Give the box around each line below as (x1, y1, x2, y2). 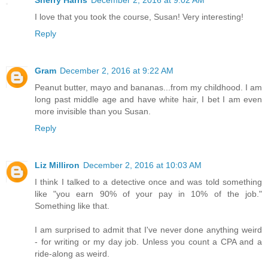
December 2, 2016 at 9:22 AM (60, 65, 173, 75)
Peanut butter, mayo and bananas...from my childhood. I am (35, 82, 262, 92)
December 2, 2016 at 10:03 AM (83, 160, 202, 170)
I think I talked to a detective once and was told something (35, 176, 262, 187)
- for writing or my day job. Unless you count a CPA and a (35, 236, 262, 246)
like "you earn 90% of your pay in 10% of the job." (35, 188, 262, 199)
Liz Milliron (35, 160, 80, 170)
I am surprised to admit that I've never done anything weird (35, 224, 262, 234)
